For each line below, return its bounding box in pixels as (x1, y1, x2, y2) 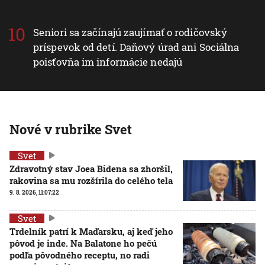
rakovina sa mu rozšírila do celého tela (9, 174, 173, 186)
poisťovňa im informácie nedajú (33, 54, 183, 69)
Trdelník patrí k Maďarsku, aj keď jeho (9, 225, 173, 237)
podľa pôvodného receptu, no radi (9, 248, 150, 261)
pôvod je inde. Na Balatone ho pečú (9, 237, 157, 249)
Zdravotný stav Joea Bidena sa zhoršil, (9, 162, 173, 174)
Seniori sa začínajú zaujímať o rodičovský (33, 25, 228, 39)
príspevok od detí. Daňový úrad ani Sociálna (33, 40, 240, 54)
